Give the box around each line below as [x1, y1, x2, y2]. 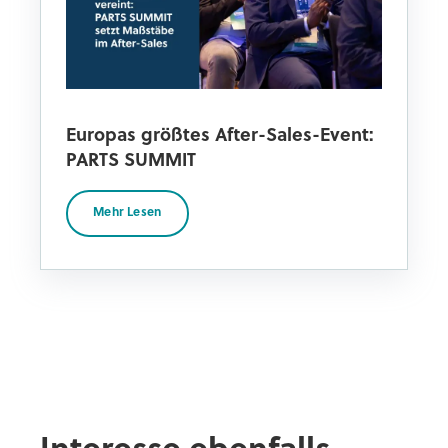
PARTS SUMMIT [66, 150, 196, 172]
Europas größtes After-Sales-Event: [66, 125, 374, 147]
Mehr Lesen [93, 205, 162, 220]
